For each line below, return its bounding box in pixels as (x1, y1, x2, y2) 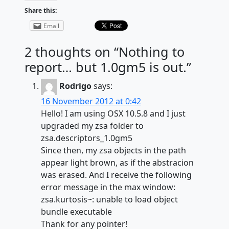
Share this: (25, 6, 57, 15)
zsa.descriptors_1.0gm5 (41, 132, 132, 144)
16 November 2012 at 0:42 (41, 95, 141, 107)
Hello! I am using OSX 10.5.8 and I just (41, 107, 186, 119)
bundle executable (41, 205, 112, 217)
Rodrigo (59, 80, 91, 92)
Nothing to (119, 42, 185, 60)
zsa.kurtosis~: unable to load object (41, 193, 178, 205)
